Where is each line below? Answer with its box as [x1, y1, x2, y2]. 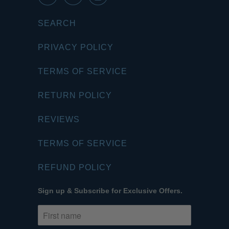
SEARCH [38, 19, 76, 28]
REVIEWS [38, 115, 80, 124]
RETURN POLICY [38, 91, 112, 100]
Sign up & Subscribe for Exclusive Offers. [38, 187, 182, 195]
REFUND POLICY [38, 163, 112, 172]
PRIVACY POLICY [38, 43, 113, 52]
